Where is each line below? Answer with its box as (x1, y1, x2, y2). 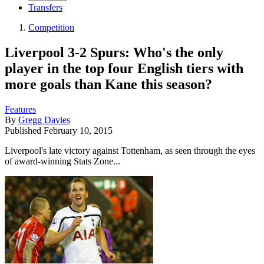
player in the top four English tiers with (5, 60, 243, 76)
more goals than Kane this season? (5, 76, 212, 92)
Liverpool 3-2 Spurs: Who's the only (5, 44, 223, 60)
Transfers (28, 2, 62, 13)
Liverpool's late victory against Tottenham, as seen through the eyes (5, 145, 255, 156)
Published (5, 125, 44, 136)
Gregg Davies (18, 114, 70, 125)
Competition (28, 22, 74, 33)
